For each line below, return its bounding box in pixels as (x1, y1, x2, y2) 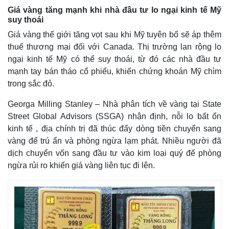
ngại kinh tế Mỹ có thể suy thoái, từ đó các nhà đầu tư (8, 55, 221, 64)
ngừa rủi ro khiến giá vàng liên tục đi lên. (8, 161, 155, 170)
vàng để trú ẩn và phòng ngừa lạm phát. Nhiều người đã (8, 136, 221, 146)
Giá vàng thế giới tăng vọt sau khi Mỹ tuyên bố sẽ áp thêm (8, 30, 221, 39)
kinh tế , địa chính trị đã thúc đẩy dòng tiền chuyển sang (8, 124, 221, 133)
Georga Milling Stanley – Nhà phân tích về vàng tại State (8, 100, 221, 109)
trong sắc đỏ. (8, 79, 54, 88)
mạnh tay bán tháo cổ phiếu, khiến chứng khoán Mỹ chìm (8, 67, 221, 76)
